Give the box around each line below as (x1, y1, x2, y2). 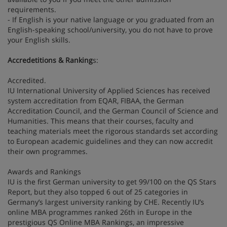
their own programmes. (8, 146, 88, 156)
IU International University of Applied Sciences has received (8, 85, 210, 95)
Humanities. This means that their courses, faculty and (8, 116, 194, 126)
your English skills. (8, 34, 72, 45)
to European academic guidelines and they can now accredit (8, 136, 213, 146)
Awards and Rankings (8, 166, 81, 176)
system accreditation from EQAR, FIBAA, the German (8, 95, 184, 105)
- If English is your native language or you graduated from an (8, 14, 214, 24)
